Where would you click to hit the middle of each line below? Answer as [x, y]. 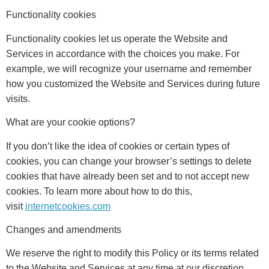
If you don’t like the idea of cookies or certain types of [118, 146]
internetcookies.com [68, 206]
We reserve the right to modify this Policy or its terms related [132, 253]
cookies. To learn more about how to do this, [99, 191]
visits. [18, 98]
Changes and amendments [64, 230]
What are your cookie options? [71, 122]
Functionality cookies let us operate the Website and [117, 38]
